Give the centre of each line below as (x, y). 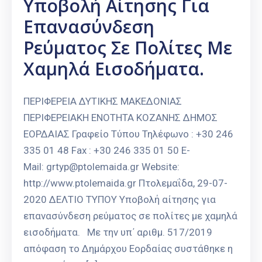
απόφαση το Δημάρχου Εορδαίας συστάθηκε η (128, 249)
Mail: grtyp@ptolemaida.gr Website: (101, 167)
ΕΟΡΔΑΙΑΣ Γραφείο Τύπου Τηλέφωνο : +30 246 (128, 134)
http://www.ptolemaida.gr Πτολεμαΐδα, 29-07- (125, 183)
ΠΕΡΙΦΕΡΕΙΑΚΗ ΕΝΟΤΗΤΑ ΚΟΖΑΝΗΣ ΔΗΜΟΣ (120, 118)
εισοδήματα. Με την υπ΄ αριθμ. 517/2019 (118, 232)
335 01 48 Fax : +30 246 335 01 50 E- (107, 151)
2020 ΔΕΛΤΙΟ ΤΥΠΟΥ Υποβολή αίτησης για (120, 200)
